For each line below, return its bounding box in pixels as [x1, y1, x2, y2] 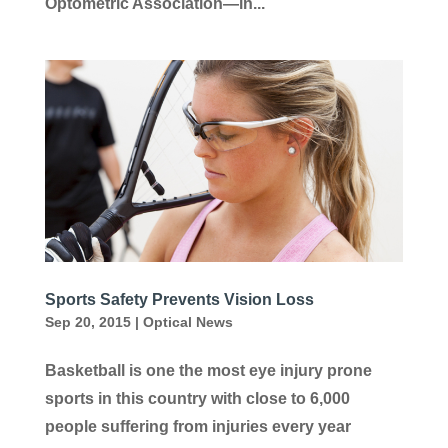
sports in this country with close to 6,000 [44, 390, 350, 408]
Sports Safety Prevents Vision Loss [44, 291, 314, 309]
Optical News [142, 314, 233, 331]
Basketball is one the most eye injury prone [44, 362, 372, 380]
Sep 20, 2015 [44, 314, 131, 331]
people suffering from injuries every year [44, 418, 351, 436]
